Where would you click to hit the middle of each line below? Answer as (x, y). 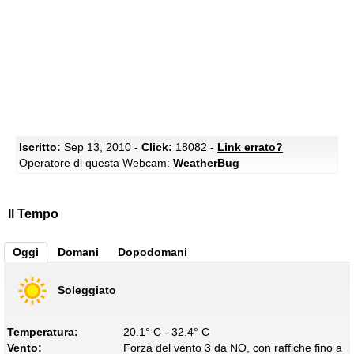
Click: (157, 147)
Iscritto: (40, 147)
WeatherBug (206, 163)
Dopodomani (153, 252)
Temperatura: (43, 332)
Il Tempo (33, 214)
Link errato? (250, 147)
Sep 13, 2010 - (101, 147)
